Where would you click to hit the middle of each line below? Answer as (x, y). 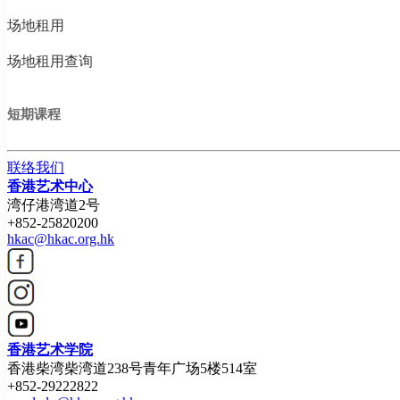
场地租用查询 (50, 61)
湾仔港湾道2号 (54, 204)
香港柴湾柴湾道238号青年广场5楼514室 (132, 368)
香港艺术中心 (50, 186)
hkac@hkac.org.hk (61, 238)
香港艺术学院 (50, 349)
